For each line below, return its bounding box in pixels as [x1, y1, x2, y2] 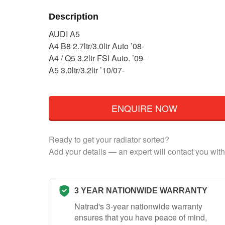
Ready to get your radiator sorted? [49, 133, 169, 145]
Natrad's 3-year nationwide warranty [74, 200, 202, 212]
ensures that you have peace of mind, [74, 211, 207, 223]
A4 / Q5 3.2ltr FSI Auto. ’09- [49, 52, 146, 64]
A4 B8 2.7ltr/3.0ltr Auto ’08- [49, 40, 144, 52]
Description [49, 11, 98, 22]
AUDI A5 [49, 28, 80, 40]
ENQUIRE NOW [111, 101, 177, 115]
